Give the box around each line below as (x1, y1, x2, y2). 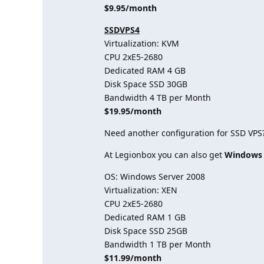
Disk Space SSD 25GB (104, 225, 187, 236)
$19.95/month (104, 105, 161, 117)
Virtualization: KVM (104, 38, 179, 49)
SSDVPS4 (104, 24, 140, 35)
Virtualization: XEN (104, 184, 177, 196)
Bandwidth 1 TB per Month (104, 239, 211, 250)
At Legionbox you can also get (104, 149, 225, 160)
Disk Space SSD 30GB (104, 78, 187, 90)
